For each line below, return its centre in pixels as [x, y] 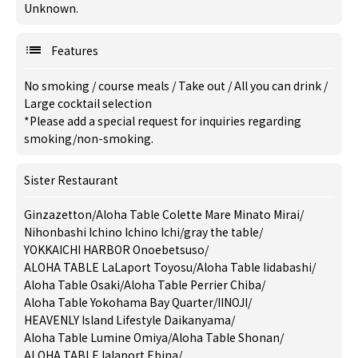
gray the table [221, 232]
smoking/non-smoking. [89, 138]
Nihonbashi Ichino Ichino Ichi [102, 232]
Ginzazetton [58, 214]
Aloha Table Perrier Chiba [193, 284]
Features [75, 50]
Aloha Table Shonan [226, 337]
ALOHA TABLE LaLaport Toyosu [108, 267]
